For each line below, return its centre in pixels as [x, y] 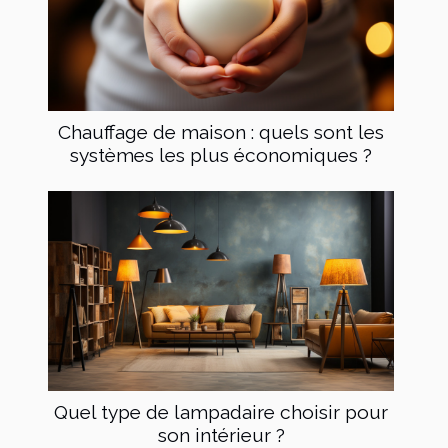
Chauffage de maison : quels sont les [221, 132]
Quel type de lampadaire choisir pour [221, 412]
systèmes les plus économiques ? [221, 155]
